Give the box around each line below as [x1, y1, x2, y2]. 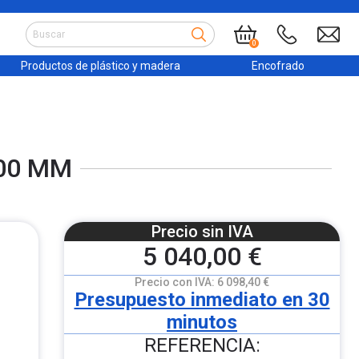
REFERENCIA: [143, 334, 260, 357]
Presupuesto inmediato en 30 [74, 288, 330, 311]
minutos [167, 311, 237, 333]
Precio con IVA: [135, 276, 215, 288]
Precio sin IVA [151, 222, 253, 241]
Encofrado [251, 59, 305, 72]
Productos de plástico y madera [21, 59, 181, 72]
